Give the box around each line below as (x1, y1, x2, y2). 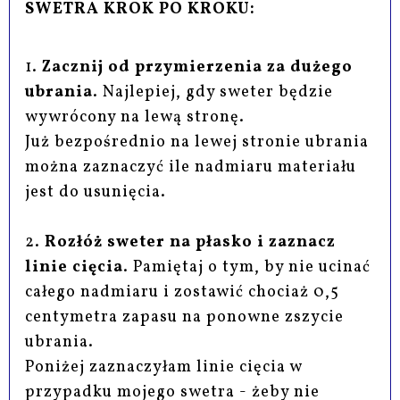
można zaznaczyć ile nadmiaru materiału (25, 156, 357, 179)
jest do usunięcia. (25, 181, 167, 204)
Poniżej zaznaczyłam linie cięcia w (25, 356, 303, 379)
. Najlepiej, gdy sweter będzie (93, 81, 334, 104)
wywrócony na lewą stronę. (25, 106, 246, 129)
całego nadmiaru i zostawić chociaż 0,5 (25, 281, 340, 304)
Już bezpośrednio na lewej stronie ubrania (25, 131, 370, 154)
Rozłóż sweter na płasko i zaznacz (40, 231, 337, 254)
